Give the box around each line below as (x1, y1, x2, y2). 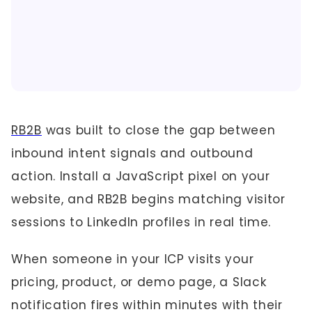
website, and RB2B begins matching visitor (11, 191, 286, 208)
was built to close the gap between (42, 122, 276, 139)
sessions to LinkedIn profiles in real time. (11, 214, 272, 231)
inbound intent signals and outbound (11, 145, 253, 162)
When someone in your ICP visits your (11, 251, 254, 267)
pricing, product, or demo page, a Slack (11, 274, 267, 290)
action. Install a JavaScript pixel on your (11, 168, 270, 185)
